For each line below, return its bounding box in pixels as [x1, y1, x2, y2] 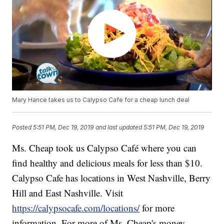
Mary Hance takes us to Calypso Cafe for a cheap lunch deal [12, 96, 190, 104]
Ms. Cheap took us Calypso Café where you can [12, 141, 197, 154]
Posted [12, 123, 33, 131]
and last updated [95, 123, 142, 131]
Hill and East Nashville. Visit [12, 186, 123, 199]
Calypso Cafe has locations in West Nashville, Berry [12, 171, 211, 184]
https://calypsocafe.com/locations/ [12, 201, 140, 214]
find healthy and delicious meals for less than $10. [12, 156, 203, 169]
